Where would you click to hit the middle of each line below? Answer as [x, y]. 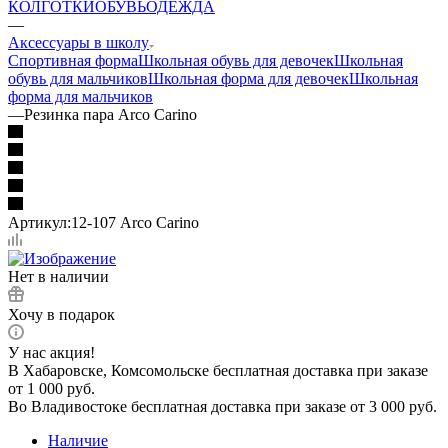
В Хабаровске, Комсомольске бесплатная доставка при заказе [218, 370]
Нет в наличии [58, 276]
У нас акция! [51, 352]
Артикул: [39, 222]
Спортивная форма [73, 60]
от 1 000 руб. [51, 388]
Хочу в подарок [61, 314]
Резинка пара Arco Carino [110, 114]
